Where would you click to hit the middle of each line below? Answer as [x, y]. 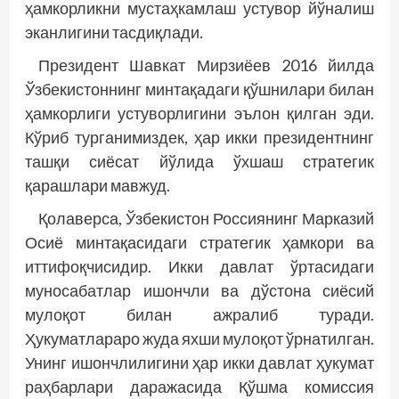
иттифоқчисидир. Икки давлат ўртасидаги [199, 266]
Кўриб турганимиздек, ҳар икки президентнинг [199, 137]
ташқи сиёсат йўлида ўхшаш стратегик [199, 161]
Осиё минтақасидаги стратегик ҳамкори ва [199, 242]
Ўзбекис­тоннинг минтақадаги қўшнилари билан [199, 89]
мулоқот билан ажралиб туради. [199, 314]
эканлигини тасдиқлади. [114, 32]
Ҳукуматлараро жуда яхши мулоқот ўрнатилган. [199, 338]
